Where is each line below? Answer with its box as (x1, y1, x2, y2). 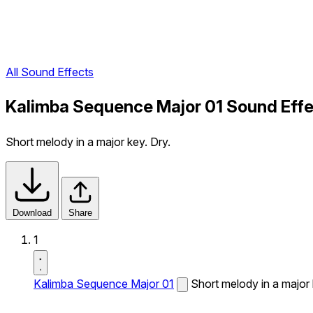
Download (13, 208, 52, 218)
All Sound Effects (6, 65, 94, 80)
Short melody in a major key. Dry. (6, 135, 170, 149)
